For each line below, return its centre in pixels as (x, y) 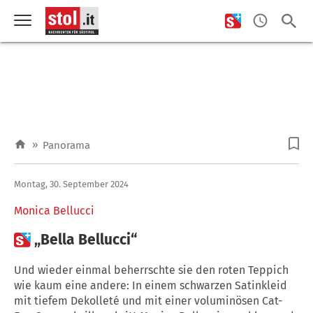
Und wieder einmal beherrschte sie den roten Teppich (151, 270)
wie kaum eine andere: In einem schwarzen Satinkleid (151, 285)
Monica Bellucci (54, 210)
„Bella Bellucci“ (86, 239)
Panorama (66, 145)
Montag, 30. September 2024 (71, 184)
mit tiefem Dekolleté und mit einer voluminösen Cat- (148, 300)
